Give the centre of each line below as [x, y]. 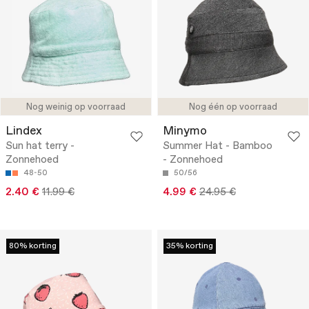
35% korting [190, 247]
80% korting [33, 247]
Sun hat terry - [40, 147]
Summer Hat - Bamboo [218, 147]
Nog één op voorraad [233, 108]
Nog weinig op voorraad [76, 108]
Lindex [24, 132]
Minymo [185, 132]
